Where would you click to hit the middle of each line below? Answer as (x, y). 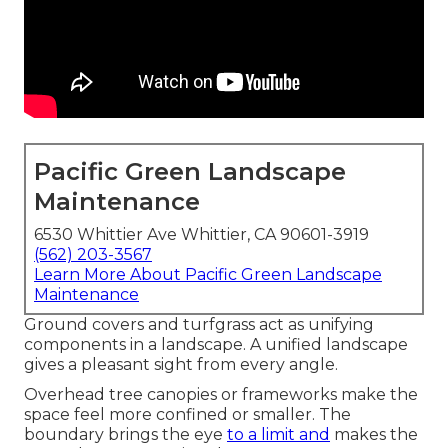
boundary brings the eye (125, 435)
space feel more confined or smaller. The (187, 415)
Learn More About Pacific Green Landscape (208, 275)
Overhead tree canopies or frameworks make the (221, 395)
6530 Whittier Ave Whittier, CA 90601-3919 (201, 235)
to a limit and (278, 435)
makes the (374, 435)
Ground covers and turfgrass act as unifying (199, 325)
